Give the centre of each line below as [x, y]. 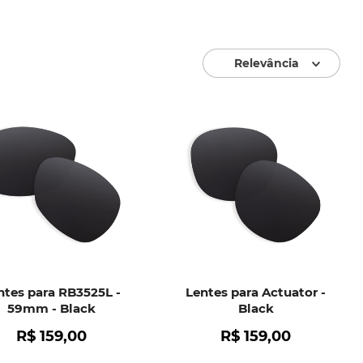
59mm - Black [51, 309]
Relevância [267, 63]
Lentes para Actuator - [256, 293]
